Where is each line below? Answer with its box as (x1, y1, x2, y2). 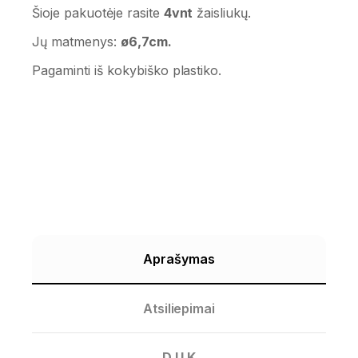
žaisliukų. (193, 4, 252, 21)
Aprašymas (143, 250, 215, 267)
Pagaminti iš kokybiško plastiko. (32, 62, 222, 78)
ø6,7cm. (120, 33, 172, 50)
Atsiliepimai (142, 300, 216, 316)
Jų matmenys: (32, 33, 121, 50)
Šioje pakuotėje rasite (32, 4, 164, 21)
